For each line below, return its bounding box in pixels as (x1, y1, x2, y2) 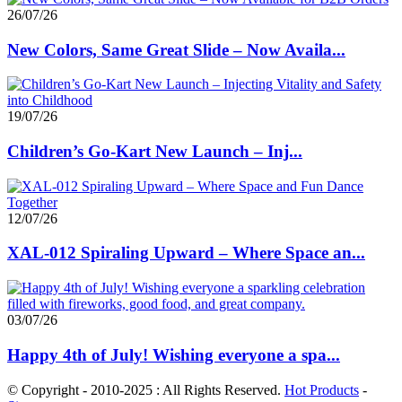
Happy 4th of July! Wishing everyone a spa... (7, 345, 340, 364)
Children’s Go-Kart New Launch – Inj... (7, 142, 302, 162)
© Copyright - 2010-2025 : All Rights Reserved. (7, 381, 284, 398)
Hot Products (284, 381, 359, 398)
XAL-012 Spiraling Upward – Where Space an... (7, 243, 365, 263)
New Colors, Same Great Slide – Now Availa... (7, 39, 345, 59)
